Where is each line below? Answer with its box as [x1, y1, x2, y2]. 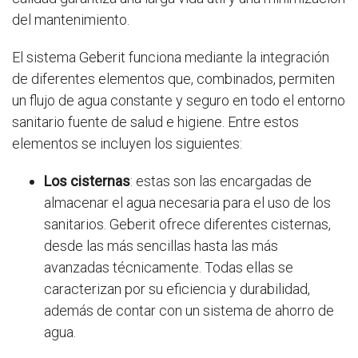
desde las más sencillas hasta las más [44, 237, 278, 254]
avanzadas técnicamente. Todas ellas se [44, 259, 293, 276]
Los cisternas [44, 173, 130, 189]
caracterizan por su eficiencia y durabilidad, [44, 280, 310, 297]
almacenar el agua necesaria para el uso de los [44, 194, 331, 211]
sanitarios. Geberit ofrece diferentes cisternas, [44, 216, 331, 233]
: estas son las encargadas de [130, 173, 312, 189]
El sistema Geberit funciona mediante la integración [12, 49, 329, 66]
